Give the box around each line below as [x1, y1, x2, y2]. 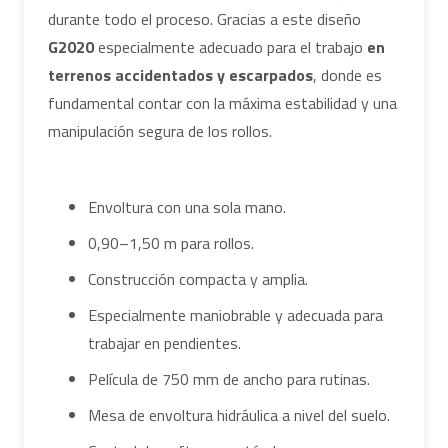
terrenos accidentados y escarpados [48, 62, 313, 87]
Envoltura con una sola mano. [88, 194, 286, 219]
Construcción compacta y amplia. [88, 266, 308, 291]
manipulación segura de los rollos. [48, 118, 272, 143]
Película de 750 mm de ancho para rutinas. [88, 366, 370, 391]
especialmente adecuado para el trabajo [94, 34, 367, 59]
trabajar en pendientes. [88, 330, 241, 355]
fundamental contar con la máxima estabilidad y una [48, 90, 397, 115]
